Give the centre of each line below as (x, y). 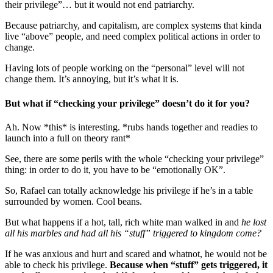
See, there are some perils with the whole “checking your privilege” (134, 158)
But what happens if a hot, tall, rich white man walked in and (123, 222)
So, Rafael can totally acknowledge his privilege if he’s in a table (129, 190)
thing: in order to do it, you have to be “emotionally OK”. (115, 169)
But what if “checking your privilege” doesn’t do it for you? (127, 103)
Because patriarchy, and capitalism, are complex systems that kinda (133, 26)
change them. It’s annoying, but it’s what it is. (92, 79)
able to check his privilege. (57, 264)
